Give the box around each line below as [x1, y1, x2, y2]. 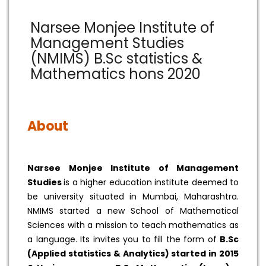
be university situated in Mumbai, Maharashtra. [27, 191, 239, 203]
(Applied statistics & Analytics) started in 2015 [27, 248, 239, 260]
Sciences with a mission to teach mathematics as [27, 219, 239, 232]
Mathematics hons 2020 [30, 64, 201, 84]
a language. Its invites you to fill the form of [27, 233, 220, 246]
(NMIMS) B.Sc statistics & [30, 49, 202, 69]
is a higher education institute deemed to [64, 176, 239, 189]
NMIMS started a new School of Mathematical [27, 205, 239, 217]
